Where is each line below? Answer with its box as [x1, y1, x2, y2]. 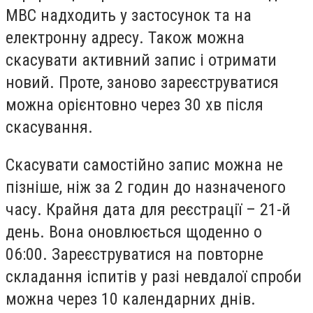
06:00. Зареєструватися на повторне [6, 244, 263, 264]
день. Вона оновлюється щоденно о [6, 221, 262, 242]
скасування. [6, 117, 93, 138]
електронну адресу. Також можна [6, 28, 245, 48]
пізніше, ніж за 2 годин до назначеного [6, 177, 286, 197]
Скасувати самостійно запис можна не [6, 154, 283, 175]
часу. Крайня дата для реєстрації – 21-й [6, 199, 291, 219]
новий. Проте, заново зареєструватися [6, 73, 279, 93]
